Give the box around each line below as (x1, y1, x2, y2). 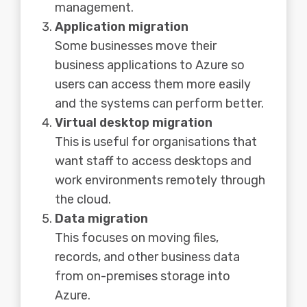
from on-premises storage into (55, 269, 230, 284)
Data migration (55, 211, 148, 227)
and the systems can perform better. (55, 96, 264, 112)
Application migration (55, 19, 188, 35)
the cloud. (55, 192, 111, 208)
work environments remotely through (55, 173, 265, 188)
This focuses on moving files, (55, 230, 219, 246)
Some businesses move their (55, 38, 217, 54)
